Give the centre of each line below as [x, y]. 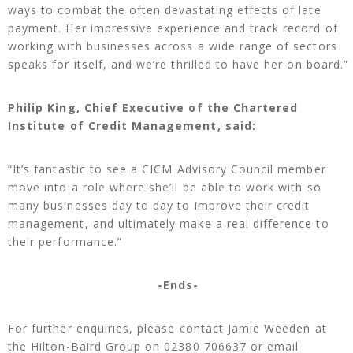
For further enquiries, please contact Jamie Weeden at [167, 329]
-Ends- [178, 285]
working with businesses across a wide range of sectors [173, 46]
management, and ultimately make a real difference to [169, 224]
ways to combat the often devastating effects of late [165, 10]
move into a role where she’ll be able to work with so [165, 188]
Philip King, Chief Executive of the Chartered [153, 108]
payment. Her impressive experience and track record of [173, 28]
